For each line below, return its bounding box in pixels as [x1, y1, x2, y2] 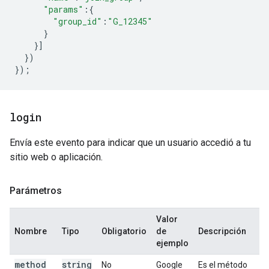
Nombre [14, 226, 47, 236]
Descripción [198, 226, 246, 236]
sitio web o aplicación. [10, 151, 103, 163]
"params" [43, 4, 83, 15]
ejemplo [156, 238, 189, 248]
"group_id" [53, 16, 102, 27]
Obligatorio [101, 226, 147, 236]
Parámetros [10, 185, 62, 196]
